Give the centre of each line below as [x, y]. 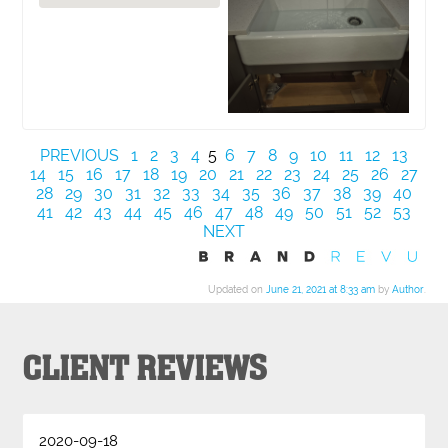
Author [407, 289]
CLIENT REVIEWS [145, 369]
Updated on [236, 289]
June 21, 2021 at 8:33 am [320, 289]
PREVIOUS [79, 155]
